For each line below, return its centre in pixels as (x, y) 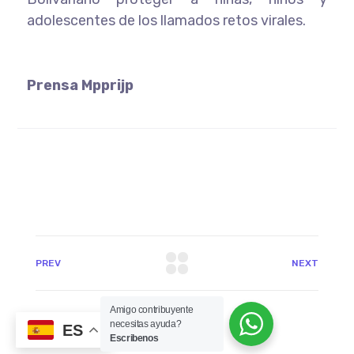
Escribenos (134, 338)
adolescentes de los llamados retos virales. (166, 20)
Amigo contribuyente (152, 310)
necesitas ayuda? (146, 324)
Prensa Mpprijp (80, 85)
